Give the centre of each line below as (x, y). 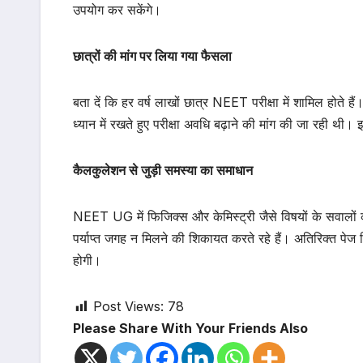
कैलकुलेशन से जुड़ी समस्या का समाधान (163, 171)
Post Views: (128, 307)
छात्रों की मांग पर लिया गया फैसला (152, 56)
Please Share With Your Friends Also (190, 329)
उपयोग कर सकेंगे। (117, 10)
